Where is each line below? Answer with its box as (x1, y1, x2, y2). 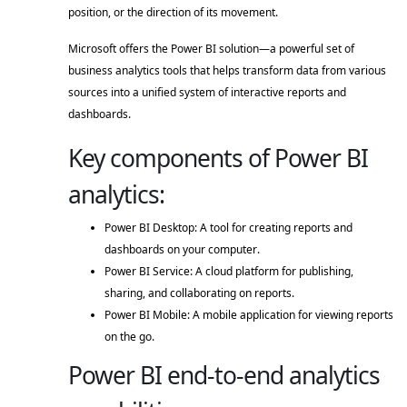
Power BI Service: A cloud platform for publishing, (104, 263, 353, 279)
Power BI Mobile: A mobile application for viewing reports (104, 306, 393, 323)
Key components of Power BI (68, 141, 368, 174)
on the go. (104, 328, 157, 344)
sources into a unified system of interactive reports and (68, 84, 346, 100)
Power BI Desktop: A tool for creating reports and (104, 219, 352, 235)
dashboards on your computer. (104, 241, 263, 257)
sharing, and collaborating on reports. (104, 284, 297, 301)
